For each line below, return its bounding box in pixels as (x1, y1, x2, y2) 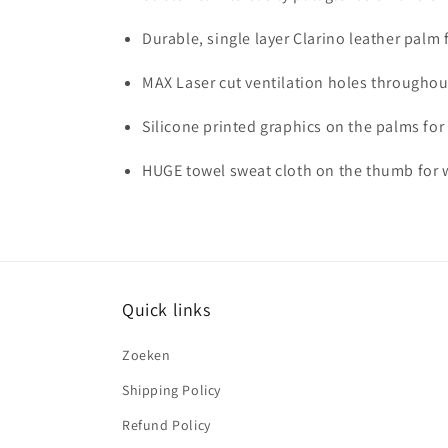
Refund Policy (122, 416, 211, 435)
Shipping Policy (122, 381, 221, 400)
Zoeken (122, 346, 171, 365)
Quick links (122, 298, 211, 322)
